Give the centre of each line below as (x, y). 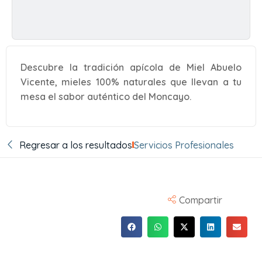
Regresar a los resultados (75, 145)
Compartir (201, 200)
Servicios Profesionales (184, 145)
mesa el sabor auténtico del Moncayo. (106, 96)
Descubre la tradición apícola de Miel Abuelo (131, 67)
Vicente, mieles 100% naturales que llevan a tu (131, 82)
